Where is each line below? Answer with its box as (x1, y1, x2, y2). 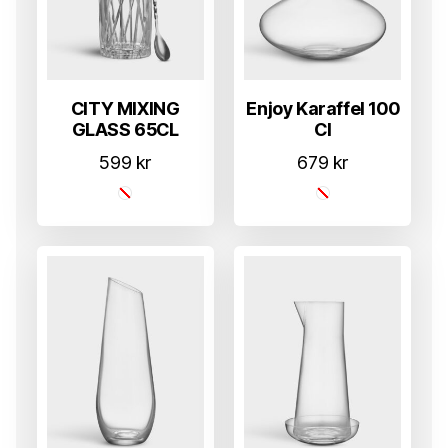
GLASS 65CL (71, 118, 179, 140)
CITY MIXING (70, 97, 180, 119)
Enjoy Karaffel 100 (246, 97, 400, 119)
